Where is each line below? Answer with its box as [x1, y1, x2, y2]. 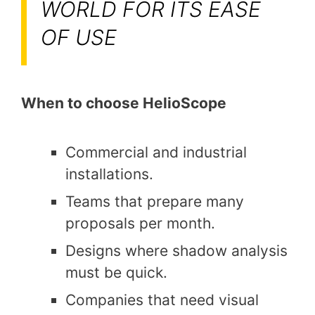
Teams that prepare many [65, 193, 244, 211]
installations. [65, 165, 153, 184]
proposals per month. [65, 214, 215, 233]
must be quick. [65, 264, 167, 282]
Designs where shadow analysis [65, 242, 288, 260]
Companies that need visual [65, 291, 259, 309]
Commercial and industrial [65, 143, 247, 162]
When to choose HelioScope [21, 94, 226, 112]
